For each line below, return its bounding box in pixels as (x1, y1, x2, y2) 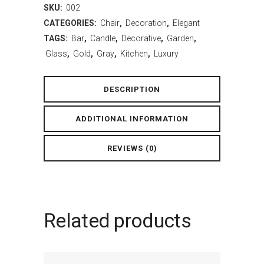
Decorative (121, 33, 161, 43)
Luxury (154, 48, 179, 58)
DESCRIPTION (104, 84, 160, 94)
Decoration (126, 18, 167, 28)
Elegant (173, 18, 200, 28)
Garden (167, 33, 194, 43)
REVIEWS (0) (107, 143, 157, 153)
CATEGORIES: (44, 18, 98, 28)
